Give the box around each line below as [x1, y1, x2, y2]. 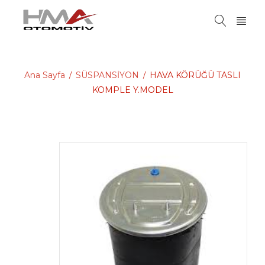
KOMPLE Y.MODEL [92, 85, 173, 95]
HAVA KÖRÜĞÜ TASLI [150, 70, 241, 80]
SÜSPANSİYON [76, 70, 139, 80]
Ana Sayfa [24, 70, 65, 80]
